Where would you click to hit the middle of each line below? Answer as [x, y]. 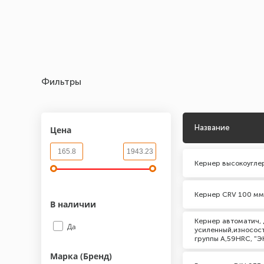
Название [212, 128]
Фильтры [61, 82]
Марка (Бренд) [81, 256]
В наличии [74, 204]
